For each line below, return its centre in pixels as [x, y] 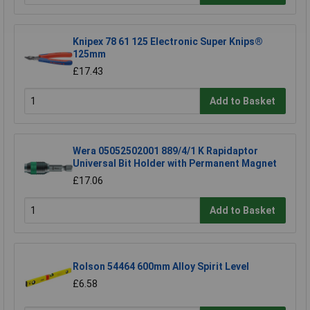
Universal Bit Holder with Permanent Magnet [175, 164]
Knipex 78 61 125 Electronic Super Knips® [168, 42]
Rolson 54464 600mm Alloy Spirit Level [161, 267]
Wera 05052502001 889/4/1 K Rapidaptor [165, 151]
